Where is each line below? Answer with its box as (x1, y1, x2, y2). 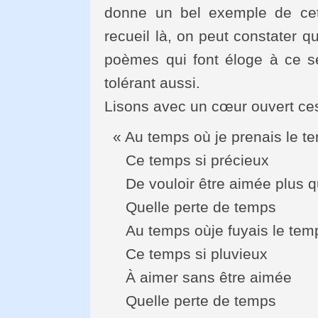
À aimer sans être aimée (104, 268, 292, 285)
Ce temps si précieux (104, 151, 270, 168)
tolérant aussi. (104, 74, 201, 91)
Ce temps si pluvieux (104, 245, 268, 262)
